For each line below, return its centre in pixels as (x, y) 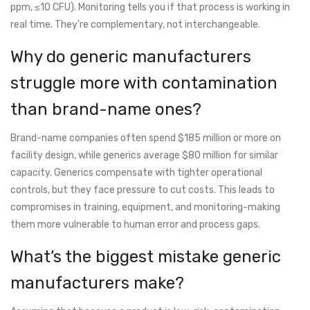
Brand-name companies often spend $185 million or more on (146, 138)
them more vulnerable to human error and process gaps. (135, 225)
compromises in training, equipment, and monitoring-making (145, 208)
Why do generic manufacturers (131, 57)
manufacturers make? (97, 283)
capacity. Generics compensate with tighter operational (136, 173)
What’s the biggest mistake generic (146, 257)
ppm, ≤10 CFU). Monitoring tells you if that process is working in (150, 8)
